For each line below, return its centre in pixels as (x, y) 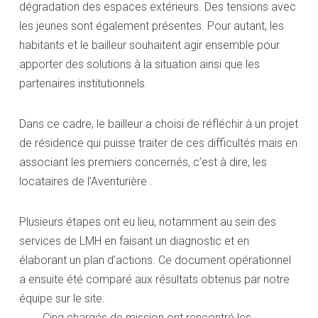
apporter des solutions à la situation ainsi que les (139, 64)
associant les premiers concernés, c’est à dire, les (143, 162)
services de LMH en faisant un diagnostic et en (134, 241)
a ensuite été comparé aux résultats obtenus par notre (154, 279)
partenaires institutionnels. (83, 83)
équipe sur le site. (62, 298)
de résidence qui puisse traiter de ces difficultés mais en (158, 143)
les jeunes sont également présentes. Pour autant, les (152, 26)
